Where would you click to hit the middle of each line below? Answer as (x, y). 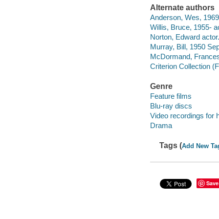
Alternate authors (182, 8)
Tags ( (171, 145)
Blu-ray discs (171, 106)
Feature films (171, 96)
